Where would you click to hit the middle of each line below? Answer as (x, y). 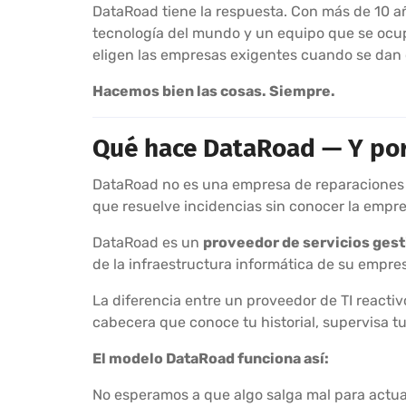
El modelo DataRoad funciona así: (211, 358)
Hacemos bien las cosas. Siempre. (214, 91)
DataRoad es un (148, 242)
